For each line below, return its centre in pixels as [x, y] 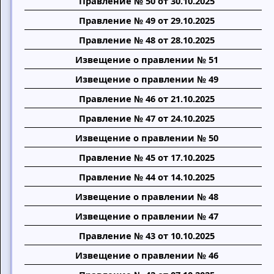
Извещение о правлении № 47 [147, 216]
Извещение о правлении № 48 [147, 196]
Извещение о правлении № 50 [147, 138]
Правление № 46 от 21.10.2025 [147, 98]
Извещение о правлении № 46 [147, 255]
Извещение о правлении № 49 [147, 79]
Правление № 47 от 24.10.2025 [147, 118]
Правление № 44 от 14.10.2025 [147, 177]
